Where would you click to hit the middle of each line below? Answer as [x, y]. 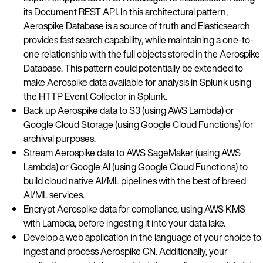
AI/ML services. [54, 195]
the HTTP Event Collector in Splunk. [95, 96]
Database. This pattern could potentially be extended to [133, 68]
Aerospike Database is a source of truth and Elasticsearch [137, 26]
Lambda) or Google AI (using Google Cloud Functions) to [136, 166]
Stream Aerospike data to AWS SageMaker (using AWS [132, 152]
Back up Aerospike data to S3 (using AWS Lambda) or [129, 110]
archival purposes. [60, 138]
